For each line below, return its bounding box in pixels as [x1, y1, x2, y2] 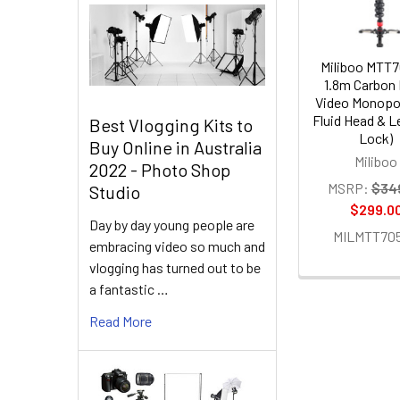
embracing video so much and [89, 237, 265, 255]
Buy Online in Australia [89, 137, 262, 159]
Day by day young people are [89, 216, 254, 234]
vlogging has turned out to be [89, 259, 261, 277]
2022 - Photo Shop [89, 159, 230, 181]
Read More [89, 312, 152, 330]
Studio [89, 181, 140, 204]
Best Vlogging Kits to [89, 114, 253, 137]
